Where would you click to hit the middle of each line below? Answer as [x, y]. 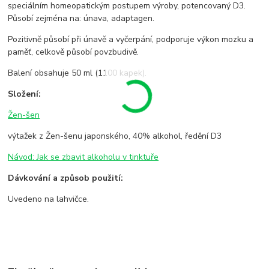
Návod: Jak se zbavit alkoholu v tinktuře [83, 157]
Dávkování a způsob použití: [66, 178]
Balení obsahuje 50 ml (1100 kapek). [77, 73]
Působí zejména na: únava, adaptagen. [81, 19]
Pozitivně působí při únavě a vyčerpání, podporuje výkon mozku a [131, 40]
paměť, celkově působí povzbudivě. [74, 52]
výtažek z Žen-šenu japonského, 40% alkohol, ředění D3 [116, 136]
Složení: [25, 94]
